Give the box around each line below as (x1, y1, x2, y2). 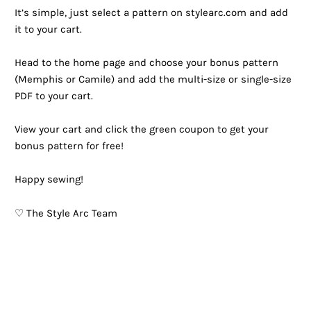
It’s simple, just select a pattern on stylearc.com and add (14, 6, 288, 19)
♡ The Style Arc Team (14, 207, 117, 219)
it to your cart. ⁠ (14, 23, 85, 35)
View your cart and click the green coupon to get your (14, 123, 269, 135)
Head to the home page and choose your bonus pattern (14, 56, 278, 69)
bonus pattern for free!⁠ (14, 140, 124, 152)
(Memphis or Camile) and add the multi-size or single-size (14, 73, 292, 85)
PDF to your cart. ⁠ (14, 90, 96, 102)
